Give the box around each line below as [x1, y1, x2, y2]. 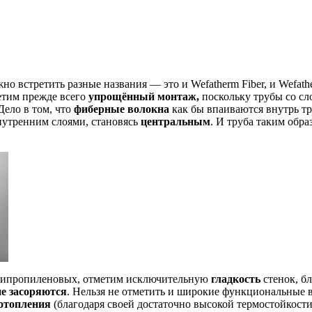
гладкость [211, 273, 263, 286]
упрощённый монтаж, [88, 91, 199, 103]
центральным [141, 116, 210, 128]
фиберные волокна [74, 103, 169, 116]
